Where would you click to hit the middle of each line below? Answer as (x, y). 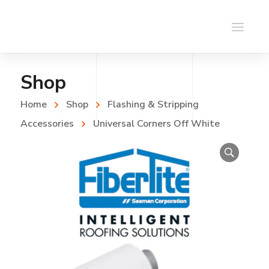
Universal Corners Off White (156, 124)
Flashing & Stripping (153, 104)
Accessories (47, 124)
